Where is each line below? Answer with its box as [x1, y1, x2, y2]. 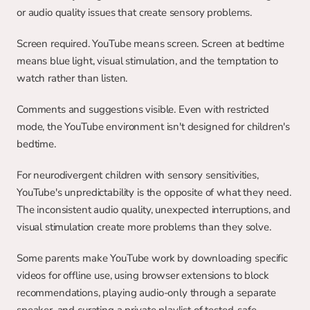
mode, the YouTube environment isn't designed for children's [17, 120, 291, 134]
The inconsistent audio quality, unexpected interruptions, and [17, 203, 291, 217]
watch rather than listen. [17, 71, 128, 85]
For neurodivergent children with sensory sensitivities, [17, 168, 259, 182]
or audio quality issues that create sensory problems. [17, 6, 253, 19]
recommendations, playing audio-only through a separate [17, 286, 276, 300]
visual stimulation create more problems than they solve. [17, 220, 271, 234]
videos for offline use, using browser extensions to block [17, 268, 269, 282]
